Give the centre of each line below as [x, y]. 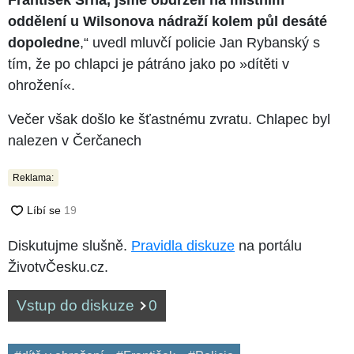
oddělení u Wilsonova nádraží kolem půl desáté [168, 21]
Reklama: [33, 177]
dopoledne [44, 42]
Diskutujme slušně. [70, 245]
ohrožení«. [41, 85]
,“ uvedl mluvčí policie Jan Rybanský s [200, 42]
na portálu [268, 245]
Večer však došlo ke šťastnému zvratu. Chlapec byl [169, 119]
